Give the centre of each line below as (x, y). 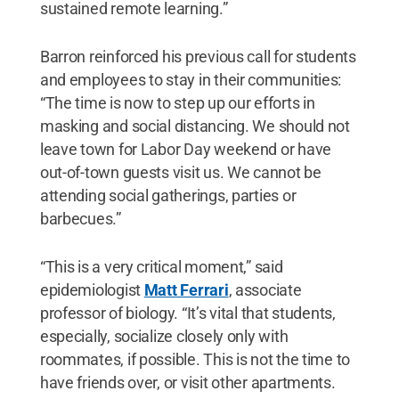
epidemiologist (92, 289)
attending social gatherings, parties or (168, 195)
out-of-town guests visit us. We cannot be (180, 172)
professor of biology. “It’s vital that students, (187, 313)
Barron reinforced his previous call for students (198, 56)
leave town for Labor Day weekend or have (185, 149)
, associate (265, 289)
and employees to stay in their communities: (191, 79)
